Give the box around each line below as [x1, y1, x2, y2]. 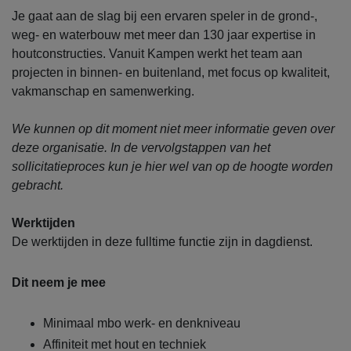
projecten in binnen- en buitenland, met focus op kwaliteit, [12, 65, 330, 79]
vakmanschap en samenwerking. [12, 84, 194, 98]
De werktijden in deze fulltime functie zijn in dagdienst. [12, 234, 313, 248]
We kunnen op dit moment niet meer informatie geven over [12, 121, 335, 136]
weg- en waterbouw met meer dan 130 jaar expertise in [12, 27, 316, 42]
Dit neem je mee [12, 275, 106, 289]
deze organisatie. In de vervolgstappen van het [12, 140, 270, 154]
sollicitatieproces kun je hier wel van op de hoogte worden [12, 159, 333, 173]
